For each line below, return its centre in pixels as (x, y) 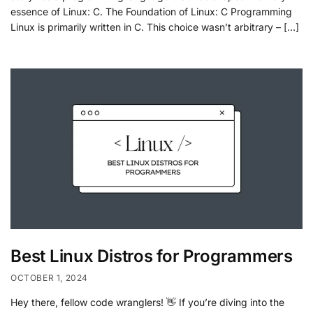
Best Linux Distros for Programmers (152, 256)
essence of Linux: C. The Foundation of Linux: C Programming (151, 12)
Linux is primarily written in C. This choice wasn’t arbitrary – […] (155, 27)
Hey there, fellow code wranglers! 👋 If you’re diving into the (147, 302)
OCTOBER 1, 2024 (49, 277)
